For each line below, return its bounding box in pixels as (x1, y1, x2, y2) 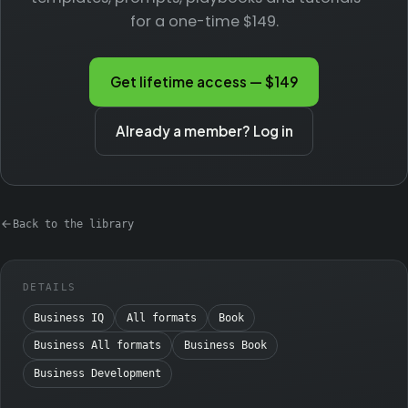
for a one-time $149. (129, 10, 279, 32)
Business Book (183, 339, 267, 352)
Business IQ (34, 311, 105, 324)
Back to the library (13, 216, 134, 230)
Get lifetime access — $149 (109, 73, 299, 91)
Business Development (34, 366, 162, 380)
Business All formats (34, 339, 162, 352)
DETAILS (23, 280, 76, 293)
